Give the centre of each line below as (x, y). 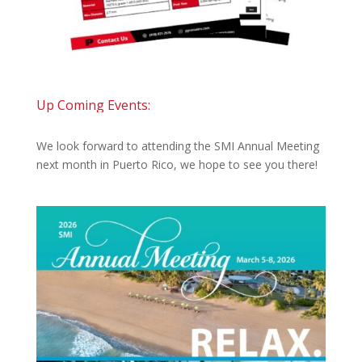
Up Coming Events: (93, 105)
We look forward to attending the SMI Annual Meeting (177, 145)
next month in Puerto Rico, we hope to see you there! (177, 164)
